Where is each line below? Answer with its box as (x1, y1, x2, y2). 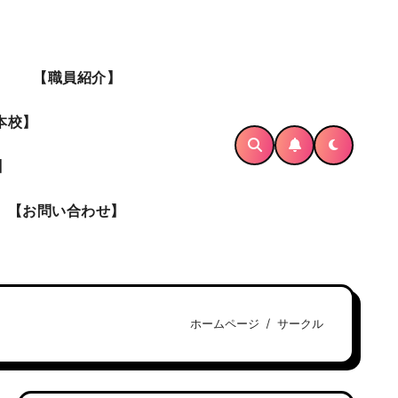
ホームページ (190, 315, 259, 332)
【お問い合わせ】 (7, 202, 125, 221)
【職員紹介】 (33, 68, 122, 88)
